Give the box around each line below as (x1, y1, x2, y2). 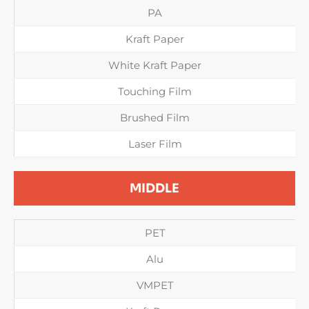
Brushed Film (120, 110, 190, 124)
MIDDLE (130, 180, 179, 196)
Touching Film (118, 84, 192, 98)
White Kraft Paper (108, 58, 201, 72)
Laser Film (128, 137, 182, 150)
